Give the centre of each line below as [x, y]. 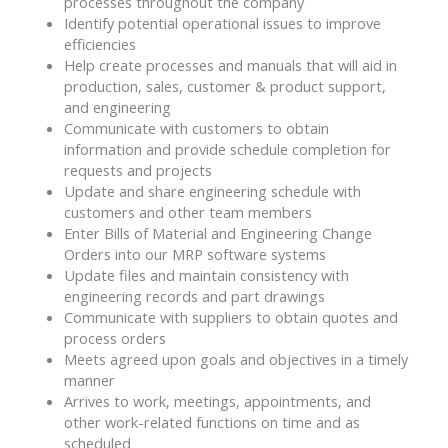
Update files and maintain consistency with [206, 274]
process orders [114, 337]
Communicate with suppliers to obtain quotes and [230, 316]
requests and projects [137, 169]
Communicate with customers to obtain [196, 127]
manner [89, 379]
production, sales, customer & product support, [224, 85]
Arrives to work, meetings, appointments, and [217, 400]
